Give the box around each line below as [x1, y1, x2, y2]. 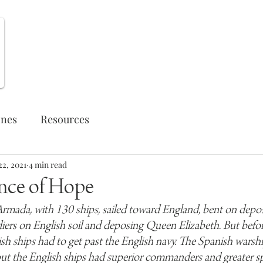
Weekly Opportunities [166, 43, 251, 53]
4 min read [29, 159, 67, 170]
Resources [41, 112, 89, 126]
